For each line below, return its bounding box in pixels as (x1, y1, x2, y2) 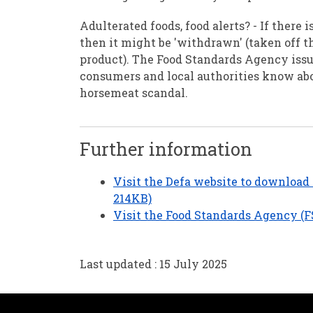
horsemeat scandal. (80, 85, 188, 101)
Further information (80, 136, 252, 161)
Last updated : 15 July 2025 (80, 256, 227, 271)
